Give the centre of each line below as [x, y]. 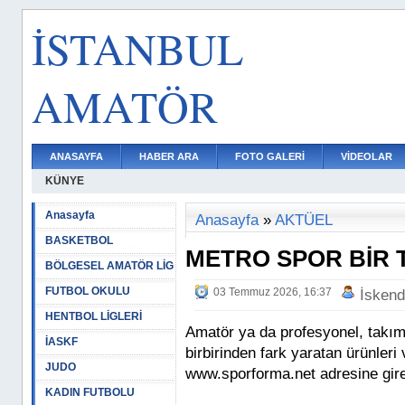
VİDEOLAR [367, 156]
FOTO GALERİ [270, 156]
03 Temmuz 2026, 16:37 [273, 292]
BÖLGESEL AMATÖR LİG [109, 266]
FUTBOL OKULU [88, 291]
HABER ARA [169, 156]
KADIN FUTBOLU [90, 392]
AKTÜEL [304, 220]
